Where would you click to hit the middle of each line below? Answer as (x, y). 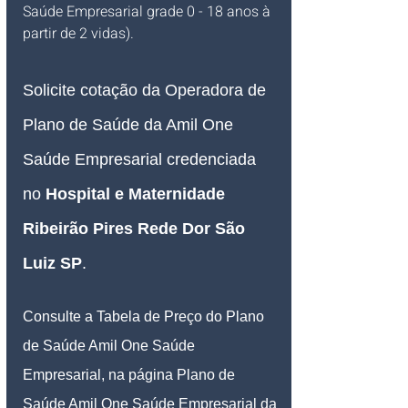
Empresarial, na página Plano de (131, 375)
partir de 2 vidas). (78, 34)
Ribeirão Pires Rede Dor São (136, 229)
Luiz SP (52, 264)
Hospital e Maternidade (138, 194)
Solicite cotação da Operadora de (147, 91)
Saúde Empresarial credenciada (142, 160)
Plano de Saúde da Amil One (130, 125)
